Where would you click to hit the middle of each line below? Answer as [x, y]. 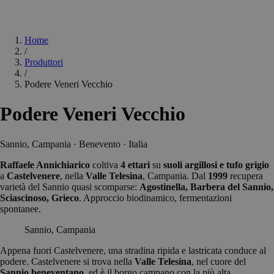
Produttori [44, 62]
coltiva [105, 165]
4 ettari [135, 165]
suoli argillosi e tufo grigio [216, 165]
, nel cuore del [219, 261]
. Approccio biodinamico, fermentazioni [155, 198]
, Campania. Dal [175, 176]
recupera [245, 176]
